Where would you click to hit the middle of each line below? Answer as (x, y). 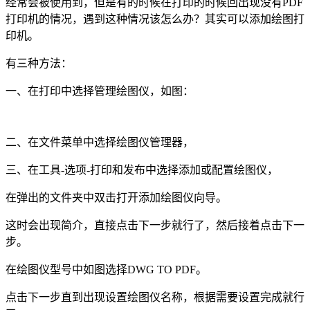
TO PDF (175, 270)
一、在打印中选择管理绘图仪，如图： (100, 91)
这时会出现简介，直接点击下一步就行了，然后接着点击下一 (155, 226)
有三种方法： (39, 64)
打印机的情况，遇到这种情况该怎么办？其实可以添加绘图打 (155, 19)
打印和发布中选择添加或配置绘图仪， (184, 170)
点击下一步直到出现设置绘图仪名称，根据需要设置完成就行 (155, 298)
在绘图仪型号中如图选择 (66, 270)
